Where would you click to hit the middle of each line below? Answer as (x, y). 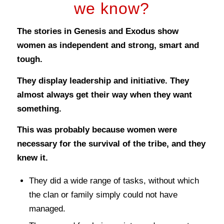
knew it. (32, 158)
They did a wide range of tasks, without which (114, 180)
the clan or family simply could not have (103, 194)
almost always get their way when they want (104, 94)
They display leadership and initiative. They (103, 80)
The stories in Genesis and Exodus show (97, 31)
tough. (29, 59)
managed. (47, 208)
